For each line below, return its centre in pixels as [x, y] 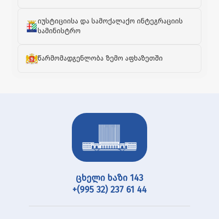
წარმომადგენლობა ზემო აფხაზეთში [100, 59]
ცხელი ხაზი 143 [109, 178]
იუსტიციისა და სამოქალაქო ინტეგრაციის [110, 22]
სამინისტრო [59, 31]
